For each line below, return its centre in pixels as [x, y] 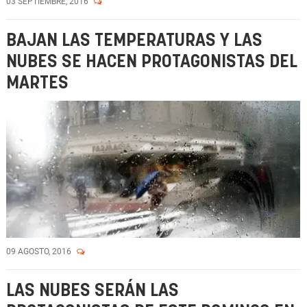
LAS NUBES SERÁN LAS [93, 291]
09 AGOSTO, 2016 [40, 251]
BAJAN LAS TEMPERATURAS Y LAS [134, 41]
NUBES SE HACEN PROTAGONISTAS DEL [152, 62]
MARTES [37, 83]
